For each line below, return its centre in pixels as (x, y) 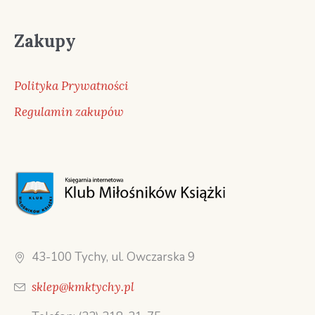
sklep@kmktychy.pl (83, 287)
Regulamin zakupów (69, 111)
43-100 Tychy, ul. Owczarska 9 (114, 257)
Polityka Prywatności (72, 85)
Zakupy (45, 41)
